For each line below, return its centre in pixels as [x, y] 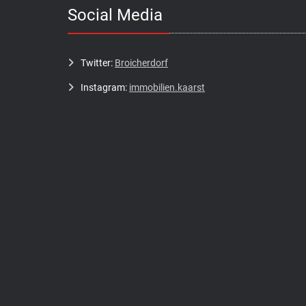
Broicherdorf [141, 62]
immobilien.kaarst [167, 87]
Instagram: [105, 87]
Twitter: [98, 62]
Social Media [115, 15]
